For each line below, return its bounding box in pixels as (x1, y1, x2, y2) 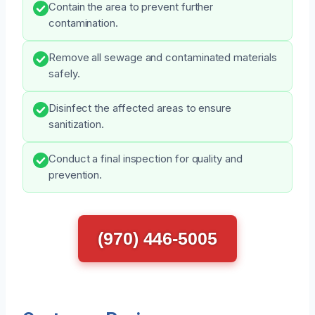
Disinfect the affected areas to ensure (49, 101, 231, 115)
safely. (49, 67, 80, 80)
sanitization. (49, 117, 104, 131)
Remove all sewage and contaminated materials (49, 51, 277, 64)
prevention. (49, 168, 103, 181)
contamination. (49, 16, 118, 30)
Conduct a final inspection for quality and (49, 152, 243, 165)
